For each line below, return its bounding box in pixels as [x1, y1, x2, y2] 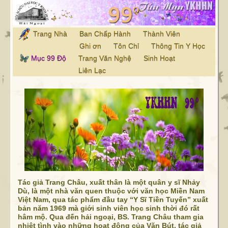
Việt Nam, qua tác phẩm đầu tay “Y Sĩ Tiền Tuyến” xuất [17, 195, 208, 204]
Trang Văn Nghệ [78, 54, 131, 63]
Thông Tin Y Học [151, 42, 205, 50]
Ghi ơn [79, 42, 101, 50]
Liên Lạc [78, 66, 106, 75]
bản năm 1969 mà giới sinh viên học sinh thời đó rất [17, 204, 199, 213]
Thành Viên [142, 30, 180, 38]
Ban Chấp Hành [79, 30, 131, 38]
